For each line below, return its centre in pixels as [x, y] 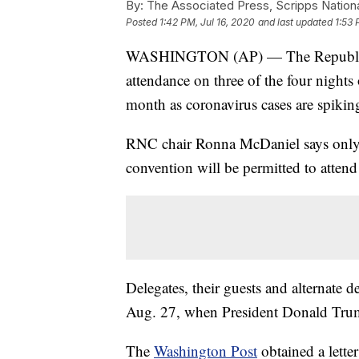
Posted [143, 22]
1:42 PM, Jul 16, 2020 [207, 22]
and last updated [295, 22]
